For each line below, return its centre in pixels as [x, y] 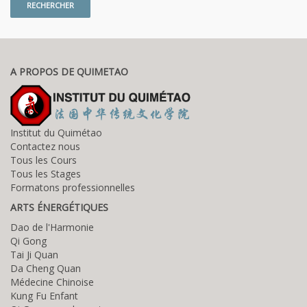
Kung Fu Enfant [44, 295]
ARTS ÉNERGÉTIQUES [59, 207]
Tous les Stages [46, 173]
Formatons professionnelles [73, 187]
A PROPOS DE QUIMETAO [69, 71]
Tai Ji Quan [34, 254]
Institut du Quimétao [56, 132]
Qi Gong [28, 241]
